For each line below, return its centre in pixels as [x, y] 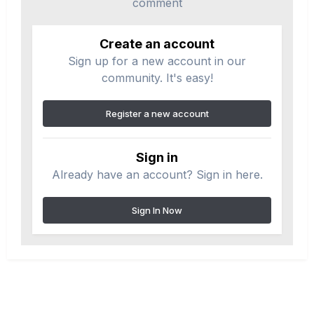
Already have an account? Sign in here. [157, 174]
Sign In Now [157, 210]
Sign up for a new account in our [157, 61]
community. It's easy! [157, 77]
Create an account [157, 43]
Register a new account [157, 113]
